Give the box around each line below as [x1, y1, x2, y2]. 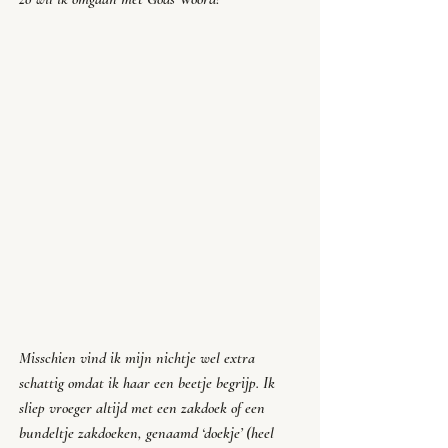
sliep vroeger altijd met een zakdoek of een [19, 398, 269, 419]
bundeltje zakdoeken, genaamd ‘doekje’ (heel [19, 423, 278, 444]
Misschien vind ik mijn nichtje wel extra [19, 348, 259, 369]
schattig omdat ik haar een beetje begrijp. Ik [19, 373, 279, 394]
